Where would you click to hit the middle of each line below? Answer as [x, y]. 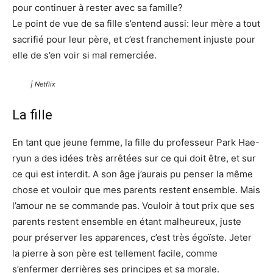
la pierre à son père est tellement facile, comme [115, 253]
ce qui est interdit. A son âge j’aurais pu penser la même [133, 174]
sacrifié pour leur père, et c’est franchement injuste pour [134, 40]
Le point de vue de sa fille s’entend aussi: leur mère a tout [136, 24]
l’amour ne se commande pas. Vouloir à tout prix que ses [133, 206]
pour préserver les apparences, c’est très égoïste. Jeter [132, 238]
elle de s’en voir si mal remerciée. [84, 55]
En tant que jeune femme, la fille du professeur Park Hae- [136, 143]
